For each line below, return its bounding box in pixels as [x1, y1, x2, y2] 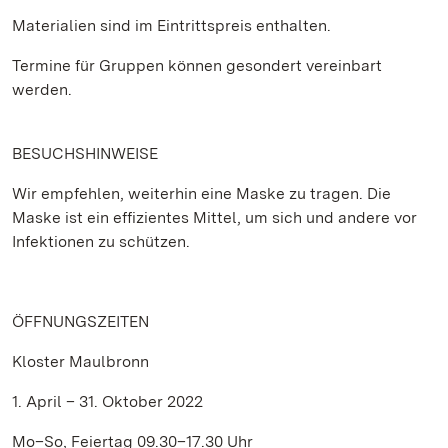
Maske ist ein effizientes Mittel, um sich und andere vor [12, 208, 417, 227]
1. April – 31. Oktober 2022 [12, 392, 203, 411]
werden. [12, 80, 72, 99]
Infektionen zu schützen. [12, 232, 190, 251]
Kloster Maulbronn [12, 352, 149, 371]
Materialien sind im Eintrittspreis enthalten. [12, 16, 331, 35]
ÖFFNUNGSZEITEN [12, 312, 149, 331]
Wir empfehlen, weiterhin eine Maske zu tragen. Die [12, 184, 391, 203]
